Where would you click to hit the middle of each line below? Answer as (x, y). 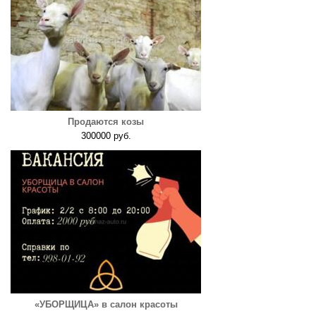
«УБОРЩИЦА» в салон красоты (106, 304)
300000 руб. (106, 136)
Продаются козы (106, 122)
